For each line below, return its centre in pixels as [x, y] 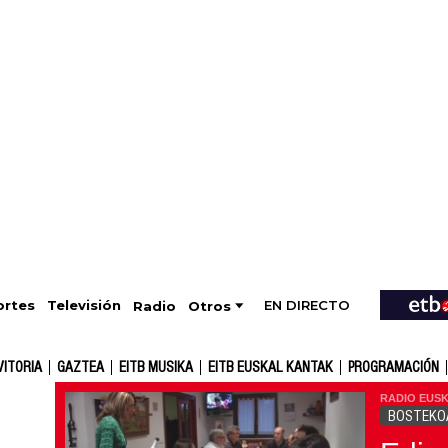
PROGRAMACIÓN [393, 367]
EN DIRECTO [307, 304]
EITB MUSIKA [156, 367]
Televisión [83, 305]
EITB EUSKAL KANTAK [270, 367]
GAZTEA [80, 367]
